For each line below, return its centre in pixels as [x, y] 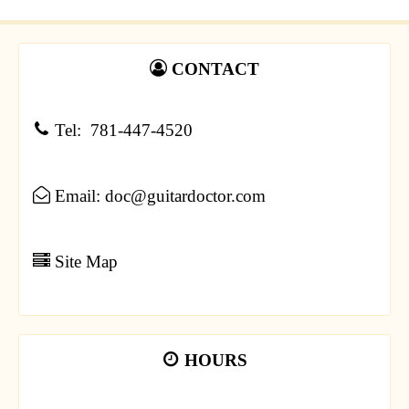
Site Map [84, 262]
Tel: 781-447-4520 [121, 131]
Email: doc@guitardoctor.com [158, 196]
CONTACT [215, 69]
